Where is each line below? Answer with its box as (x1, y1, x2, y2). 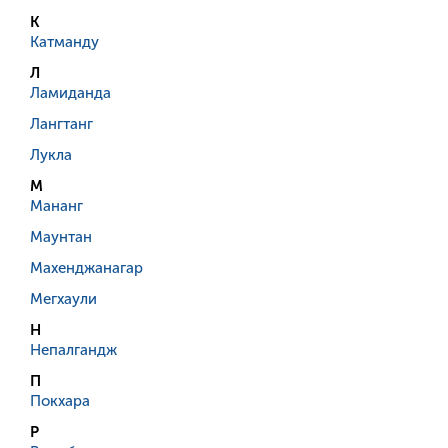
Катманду (30, 33, 99, 52)
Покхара (30, 392, 90, 411)
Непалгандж (30, 341, 117, 360)
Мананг (30, 197, 83, 216)
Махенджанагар (30, 259, 143, 278)
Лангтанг (30, 115, 93, 134)
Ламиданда (30, 84, 111, 103)
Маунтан (30, 228, 92, 247)
